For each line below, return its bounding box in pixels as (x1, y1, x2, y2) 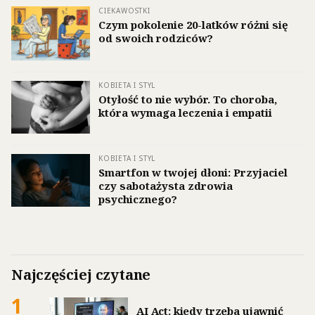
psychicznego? (98, 192, 177, 207)
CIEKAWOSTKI (98, 6, 150, 16)
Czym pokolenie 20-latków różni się (98, 18, 288, 32)
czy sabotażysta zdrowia (98, 179, 233, 193)
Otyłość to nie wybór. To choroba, (98, 92, 277, 107)
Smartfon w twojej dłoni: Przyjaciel (98, 165, 288, 180)
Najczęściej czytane (11, 264, 151, 284)
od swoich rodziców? (98, 31, 213, 46)
